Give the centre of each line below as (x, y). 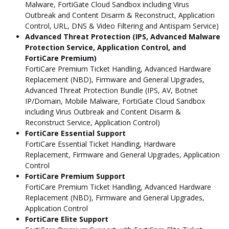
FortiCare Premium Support (75, 176)
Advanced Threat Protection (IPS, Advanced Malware (123, 36)
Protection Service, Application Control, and (106, 47)
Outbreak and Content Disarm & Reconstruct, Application (120, 15)
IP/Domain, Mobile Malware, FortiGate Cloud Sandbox (115, 101)
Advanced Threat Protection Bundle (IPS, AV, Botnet (111, 90)
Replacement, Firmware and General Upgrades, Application (122, 154)
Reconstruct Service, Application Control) (93, 122)
